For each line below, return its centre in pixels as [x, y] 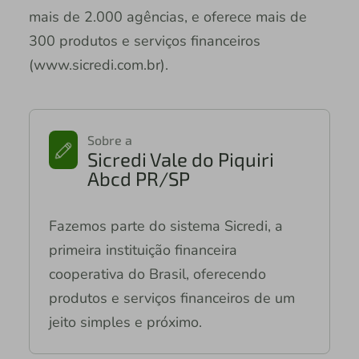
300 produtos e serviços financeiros [144, 40]
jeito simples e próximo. [125, 322]
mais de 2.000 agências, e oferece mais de [167, 16]
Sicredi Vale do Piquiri [181, 159]
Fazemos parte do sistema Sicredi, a [165, 226]
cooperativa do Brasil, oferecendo [157, 274]
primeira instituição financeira [143, 250]
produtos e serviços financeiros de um [171, 298]
